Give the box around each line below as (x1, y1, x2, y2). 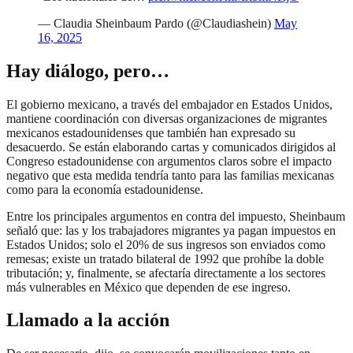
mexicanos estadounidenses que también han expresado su (6, 125, 295, 139)
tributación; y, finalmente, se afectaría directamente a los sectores (6, 266, 325, 280)
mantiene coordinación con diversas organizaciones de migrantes (6, 111, 327, 125)
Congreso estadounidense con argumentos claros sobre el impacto (6, 154, 332, 168)
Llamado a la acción (6, 310, 169, 331)
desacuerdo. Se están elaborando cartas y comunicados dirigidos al (6, 139, 336, 154)
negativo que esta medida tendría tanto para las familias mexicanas (6, 168, 334, 182)
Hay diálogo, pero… (6, 60, 169, 81)
